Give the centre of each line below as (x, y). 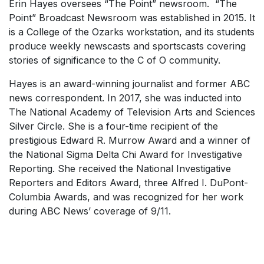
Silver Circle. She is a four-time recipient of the (113, 126)
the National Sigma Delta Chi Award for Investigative (126, 154)
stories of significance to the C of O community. (115, 60)
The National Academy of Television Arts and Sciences (132, 112)
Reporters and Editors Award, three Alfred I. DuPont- (128, 183)
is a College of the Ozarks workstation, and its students (132, 32)
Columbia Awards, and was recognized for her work (126, 197)
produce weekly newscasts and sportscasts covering (127, 46)
